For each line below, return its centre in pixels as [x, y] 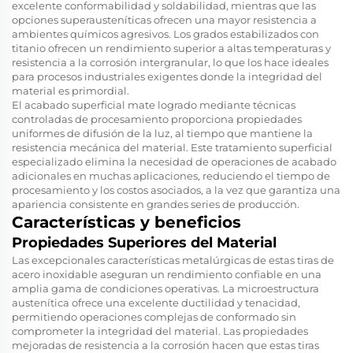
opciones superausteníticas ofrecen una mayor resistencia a [164, 19]
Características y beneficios [126, 222]
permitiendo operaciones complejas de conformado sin [154, 316]
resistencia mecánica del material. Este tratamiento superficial [172, 147]
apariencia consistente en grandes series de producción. [156, 204]
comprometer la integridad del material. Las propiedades [160, 331]
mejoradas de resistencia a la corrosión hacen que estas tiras [165, 345]
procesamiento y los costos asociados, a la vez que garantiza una [176, 190]
